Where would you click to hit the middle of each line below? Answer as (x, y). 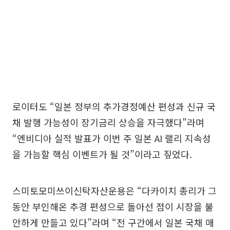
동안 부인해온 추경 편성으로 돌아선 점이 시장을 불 (113, 207)
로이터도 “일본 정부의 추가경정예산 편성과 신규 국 (114, 107)
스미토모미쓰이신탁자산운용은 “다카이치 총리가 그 (114, 191)
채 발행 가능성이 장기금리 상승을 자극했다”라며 (108, 122)
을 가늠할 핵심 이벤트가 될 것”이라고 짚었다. (102, 154)
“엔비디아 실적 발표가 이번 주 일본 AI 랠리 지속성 (112, 138)
